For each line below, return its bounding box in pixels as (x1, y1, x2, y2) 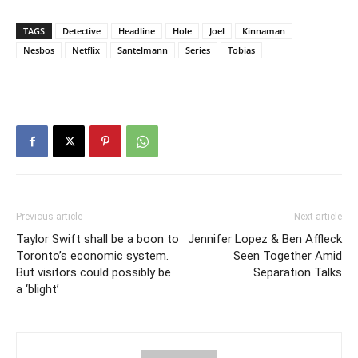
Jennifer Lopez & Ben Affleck (188, 231, 342, 246)
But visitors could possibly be (16, 265, 171, 280)
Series (185, 43, 210, 56)
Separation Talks (253, 265, 342, 280)
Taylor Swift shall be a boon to (16, 231, 179, 246)
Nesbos (23, 43, 54, 56)
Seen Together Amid (233, 248, 342, 263)
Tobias (228, 43, 255, 56)
